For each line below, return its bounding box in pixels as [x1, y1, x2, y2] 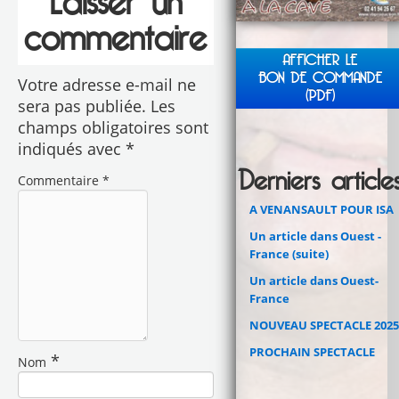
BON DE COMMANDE [257, 68, 382, 87]
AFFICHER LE [282, 50, 357, 69]
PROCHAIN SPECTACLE [248, 343, 375, 360]
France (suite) [248, 245, 329, 262]
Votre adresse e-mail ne [17, 74, 196, 95]
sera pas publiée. [17, 95, 146, 117]
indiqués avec [17, 138, 126, 159]
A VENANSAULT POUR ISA [248, 200, 394, 217]
